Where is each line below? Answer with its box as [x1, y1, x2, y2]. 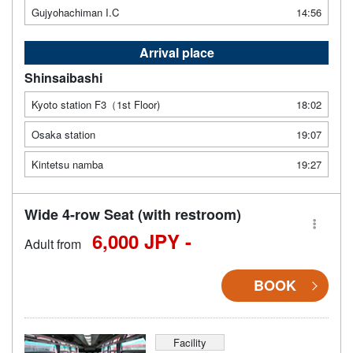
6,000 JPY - [92, 228, 191, 255]
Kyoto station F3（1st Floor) [32, 97, 160, 113]
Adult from [24, 235, 81, 254]
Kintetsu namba [32, 157, 103, 173]
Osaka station [32, 127, 95, 143]
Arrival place [139, 43, 214, 62]
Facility [173, 335, 206, 351]
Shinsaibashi [24, 69, 102, 87]
